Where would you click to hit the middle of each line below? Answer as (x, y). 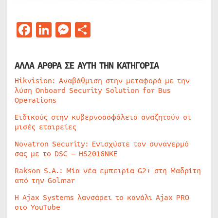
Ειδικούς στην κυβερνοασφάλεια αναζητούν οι (103, 117)
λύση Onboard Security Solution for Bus (93, 91)
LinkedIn (85, 29)
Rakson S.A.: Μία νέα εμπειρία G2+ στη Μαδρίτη (108, 171)
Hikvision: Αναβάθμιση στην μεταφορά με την (102, 81)
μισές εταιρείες (45, 127)
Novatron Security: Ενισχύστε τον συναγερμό (102, 144)
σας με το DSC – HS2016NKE (66, 154)
